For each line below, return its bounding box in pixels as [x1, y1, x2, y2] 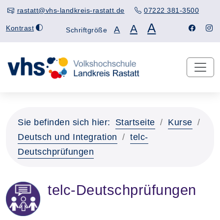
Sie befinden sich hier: [18, 117, 110, 127]
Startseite [115, 117, 155, 127]
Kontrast [6, 24, 34, 32]
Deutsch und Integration [18, 132, 117, 142]
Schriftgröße [66, 26, 107, 34]
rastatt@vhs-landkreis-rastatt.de [17, 6, 125, 14]
